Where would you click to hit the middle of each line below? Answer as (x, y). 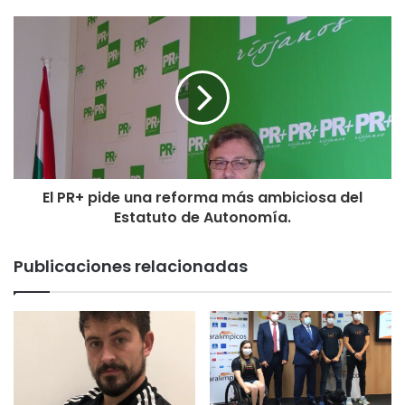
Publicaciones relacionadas (131, 267)
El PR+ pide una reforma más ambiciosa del (202, 198)
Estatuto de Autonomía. (202, 218)
